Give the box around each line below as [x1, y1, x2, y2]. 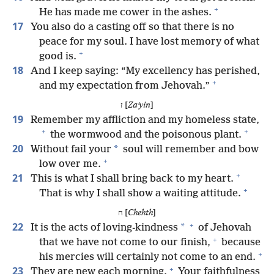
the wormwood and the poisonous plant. [48, 128, 242, 141]
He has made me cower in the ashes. [39, 6, 212, 18]
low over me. [39, 158, 101, 170]
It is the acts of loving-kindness [28, 222, 178, 234]
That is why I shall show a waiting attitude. [39, 187, 241, 199]
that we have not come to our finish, [39, 237, 210, 249]
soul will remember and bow [120, 143, 259, 155]
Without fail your [28, 143, 111, 155]
